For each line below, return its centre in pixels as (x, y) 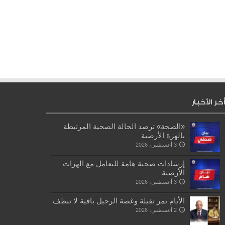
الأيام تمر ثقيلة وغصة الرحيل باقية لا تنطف (119, 201)
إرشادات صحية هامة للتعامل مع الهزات (124, 164)
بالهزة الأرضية (163, 136)
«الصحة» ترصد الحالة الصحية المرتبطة (124, 127)
